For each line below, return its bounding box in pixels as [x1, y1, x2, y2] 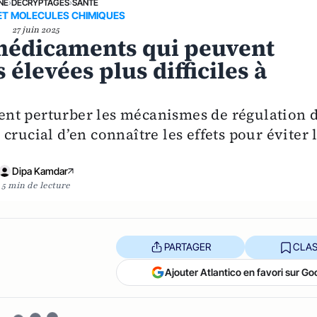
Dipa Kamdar [11, 164, 68, 177]
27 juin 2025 [11, 23, 59, 35]
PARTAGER [163, 241, 211, 253]
